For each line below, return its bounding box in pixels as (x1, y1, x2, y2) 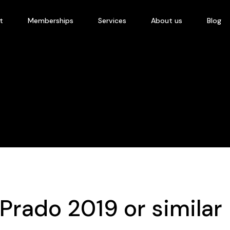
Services (98, 16, 126, 25)
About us (151, 16, 182, 25)
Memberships (28, 16, 73, 25)
